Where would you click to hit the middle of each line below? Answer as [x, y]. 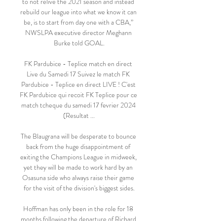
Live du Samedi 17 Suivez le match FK [78, 74]
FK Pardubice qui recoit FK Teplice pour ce [78, 95]
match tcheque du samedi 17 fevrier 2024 [78, 105]
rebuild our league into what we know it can [78, 12]
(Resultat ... [79, 115]
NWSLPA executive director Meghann [78, 33]
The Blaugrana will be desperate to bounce [78, 136]
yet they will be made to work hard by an [78, 167]
